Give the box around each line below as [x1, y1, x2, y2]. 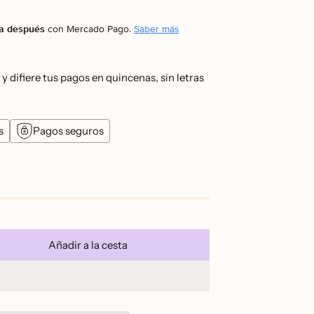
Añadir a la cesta [48, 238, 128, 252]
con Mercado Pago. [44, 22, 134, 36]
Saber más [133, 22, 179, 36]
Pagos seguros [32, 124, 104, 138]
